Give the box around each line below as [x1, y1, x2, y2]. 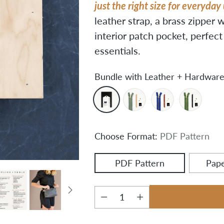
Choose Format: [94, 130, 160, 141]
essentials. [94, 44, 140, 56]
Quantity [93, 201, 128, 213]
